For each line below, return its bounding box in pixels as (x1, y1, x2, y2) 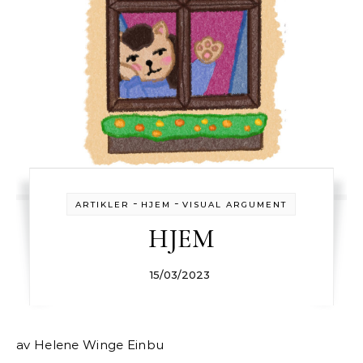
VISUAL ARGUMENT (182, 199, 288, 210)
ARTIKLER (75, 199, 130, 210)
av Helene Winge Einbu (23, 337, 164, 352)
